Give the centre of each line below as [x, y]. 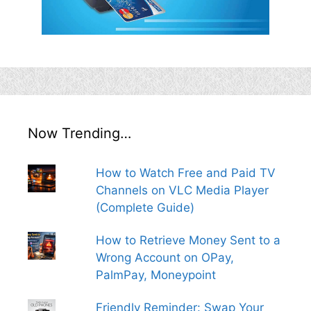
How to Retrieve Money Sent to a [188, 240]
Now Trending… [79, 133]
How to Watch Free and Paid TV [185, 173]
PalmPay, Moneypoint [155, 275]
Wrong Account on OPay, [165, 257]
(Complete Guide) [145, 207]
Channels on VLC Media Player [182, 190]
